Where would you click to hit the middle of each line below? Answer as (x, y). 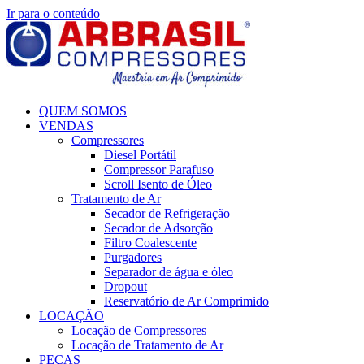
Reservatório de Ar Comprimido (186, 301)
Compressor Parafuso (159, 169)
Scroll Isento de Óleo (158, 184)
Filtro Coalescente (150, 243)
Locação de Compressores (139, 330)
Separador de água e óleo (169, 272)
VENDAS (66, 126)
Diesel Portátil (140, 155)
